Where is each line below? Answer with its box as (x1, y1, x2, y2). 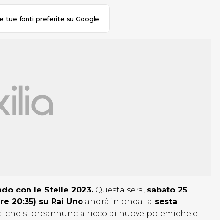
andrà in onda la (83, 197, 152, 207)
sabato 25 (147, 185, 187, 195)
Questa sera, (93, 185, 147, 195)
